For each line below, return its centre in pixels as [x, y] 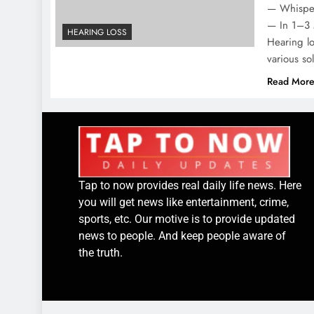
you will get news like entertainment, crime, [184, 202]
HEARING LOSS [97, 33]
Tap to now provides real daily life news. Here [190, 185]
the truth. [101, 252]
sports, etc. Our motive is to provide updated [187, 219]
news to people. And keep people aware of [182, 235]
